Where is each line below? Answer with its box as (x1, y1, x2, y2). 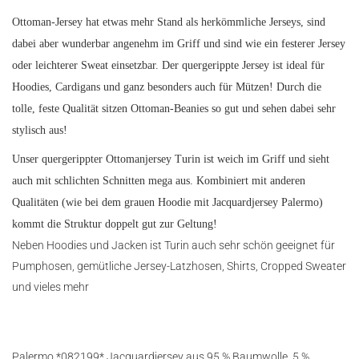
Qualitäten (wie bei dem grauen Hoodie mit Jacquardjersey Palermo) (12, 196, 323, 208)
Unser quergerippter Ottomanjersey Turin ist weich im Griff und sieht (12, 153, 329, 165)
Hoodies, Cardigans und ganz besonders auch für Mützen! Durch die (12, 81, 321, 93)
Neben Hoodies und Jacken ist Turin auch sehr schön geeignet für (12, 239, 335, 252)
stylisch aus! (12, 124, 71, 136)
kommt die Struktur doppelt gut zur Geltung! (12, 218, 220, 230)
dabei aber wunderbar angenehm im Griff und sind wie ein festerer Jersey (12, 38, 345, 50)
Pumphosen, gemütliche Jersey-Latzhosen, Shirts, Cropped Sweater (12, 260, 346, 272)
